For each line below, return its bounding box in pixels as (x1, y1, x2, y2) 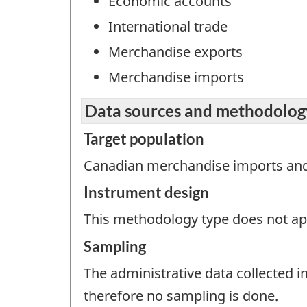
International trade (108, 17, 228, 36)
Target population (84, 129, 204, 148)
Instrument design (84, 183, 209, 202)
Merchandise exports (108, 42, 243, 62)
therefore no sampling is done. (84, 286, 278, 305)
